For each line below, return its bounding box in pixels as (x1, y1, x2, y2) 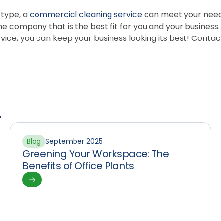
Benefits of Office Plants (22, 159, 134, 173)
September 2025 (45, 136, 103, 146)
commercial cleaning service (30, 9, 142, 20)
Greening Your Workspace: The (22, 147, 169, 161)
